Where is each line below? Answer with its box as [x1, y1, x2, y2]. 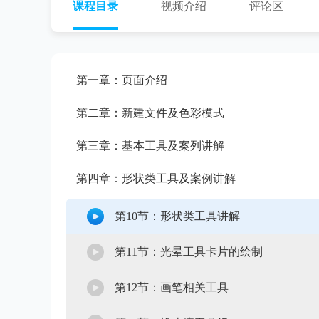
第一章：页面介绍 [76, 74, 167, 86]
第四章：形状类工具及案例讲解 [76, 172, 236, 184]
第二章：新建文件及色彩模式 [76, 107, 224, 119]
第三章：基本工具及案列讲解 [76, 140, 224, 152]
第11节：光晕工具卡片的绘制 [115, 246, 263, 258]
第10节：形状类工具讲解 [115, 210, 240, 222]
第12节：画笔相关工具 [115, 281, 229, 293]
